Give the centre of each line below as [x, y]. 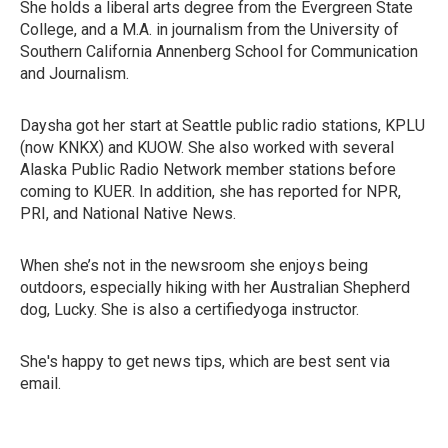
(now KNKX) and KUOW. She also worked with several [207, 147]
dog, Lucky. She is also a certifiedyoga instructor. [189, 309]
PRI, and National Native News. [128, 213]
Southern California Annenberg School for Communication [219, 51]
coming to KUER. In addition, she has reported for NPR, [210, 191]
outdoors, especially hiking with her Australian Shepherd [215, 287]
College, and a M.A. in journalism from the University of [209, 29]
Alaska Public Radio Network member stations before [208, 169]
